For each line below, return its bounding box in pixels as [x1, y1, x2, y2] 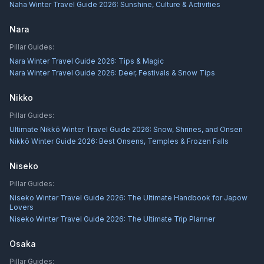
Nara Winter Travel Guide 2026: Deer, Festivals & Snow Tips [9, 68, 215, 77]
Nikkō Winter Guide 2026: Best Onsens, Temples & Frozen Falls [9, 137, 229, 146]
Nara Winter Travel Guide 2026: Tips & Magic [9, 57, 164, 65]
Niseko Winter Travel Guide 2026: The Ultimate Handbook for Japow [9, 193, 247, 202]
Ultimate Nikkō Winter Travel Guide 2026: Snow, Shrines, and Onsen [9, 125, 243, 134]
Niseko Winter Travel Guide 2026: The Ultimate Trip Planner [9, 214, 215, 223]
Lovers [9, 203, 34, 212]
